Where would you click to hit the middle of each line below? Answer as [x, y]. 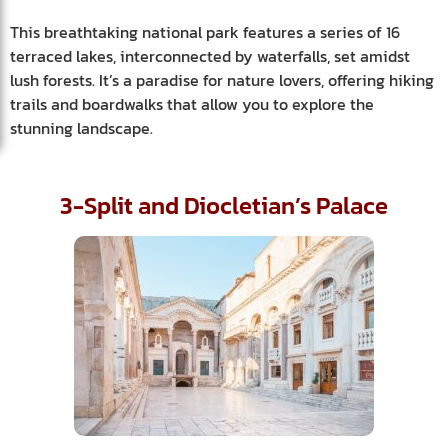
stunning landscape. [81, 127]
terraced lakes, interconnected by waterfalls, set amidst [210, 55]
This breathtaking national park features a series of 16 [205, 31]
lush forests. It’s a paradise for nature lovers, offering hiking [222, 79]
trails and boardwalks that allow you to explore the [192, 103]
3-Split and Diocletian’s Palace [224, 206]
